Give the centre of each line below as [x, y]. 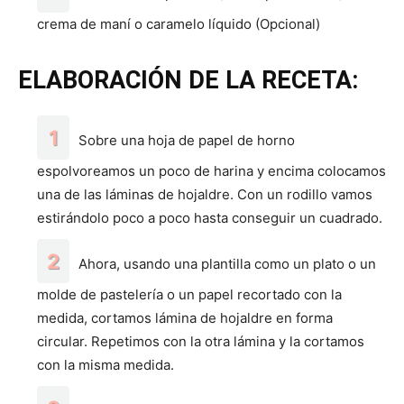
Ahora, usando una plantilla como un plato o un [227, 264]
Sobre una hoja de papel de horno [187, 141]
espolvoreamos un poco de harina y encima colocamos [211, 171]
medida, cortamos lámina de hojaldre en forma [185, 318]
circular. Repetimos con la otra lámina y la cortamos [201, 342]
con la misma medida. [106, 365]
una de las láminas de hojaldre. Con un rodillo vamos [205, 195]
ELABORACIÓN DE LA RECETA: [188, 81]
